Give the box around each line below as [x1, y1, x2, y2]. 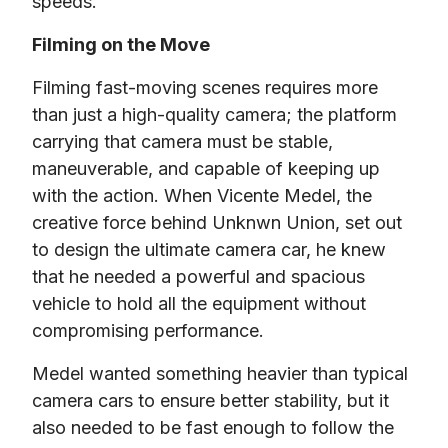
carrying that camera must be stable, [32, 130, 333, 152]
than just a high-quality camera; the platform [32, 103, 397, 125]
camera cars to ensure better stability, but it [32, 389, 389, 411]
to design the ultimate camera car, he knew [32, 238, 386, 260]
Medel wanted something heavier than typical [32, 362, 408, 384]
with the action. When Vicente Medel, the [32, 184, 372, 206]
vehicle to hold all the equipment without [32, 292, 366, 314]
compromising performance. [32, 319, 264, 341]
